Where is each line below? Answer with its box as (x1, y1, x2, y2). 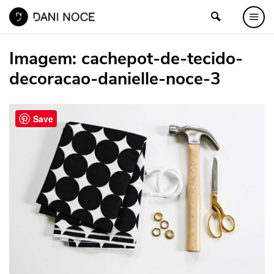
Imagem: (9, 47, 76, 70)
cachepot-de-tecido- (81, 47, 243, 70)
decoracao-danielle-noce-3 (9, 67, 221, 91)
